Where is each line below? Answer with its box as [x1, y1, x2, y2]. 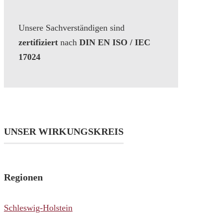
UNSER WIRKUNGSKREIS [4, 126, 124, 137]
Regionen [4, 172, 43, 182]
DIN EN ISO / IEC [79, 37, 150, 48]
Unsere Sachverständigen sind [18, 23, 125, 33]
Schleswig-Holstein [4, 203, 73, 213]
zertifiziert [18, 37, 58, 48]
